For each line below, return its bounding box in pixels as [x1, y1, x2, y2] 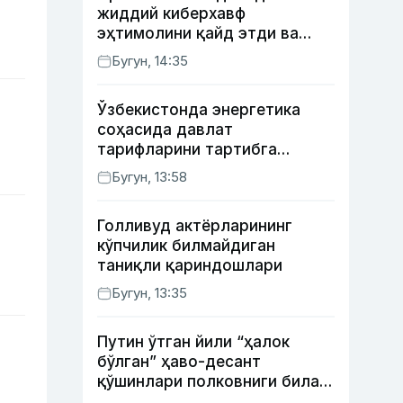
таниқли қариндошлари [97, 256, 282, 274]
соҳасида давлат [97, 121, 233, 139]
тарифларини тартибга [97, 140, 277, 158]
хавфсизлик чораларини [97, 44, 285, 62]
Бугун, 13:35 [112, 284, 187, 301]
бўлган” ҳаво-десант [97, 353, 261, 371]
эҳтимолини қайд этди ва [97, 24, 299, 42]
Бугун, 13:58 [112, 168, 187, 185]
